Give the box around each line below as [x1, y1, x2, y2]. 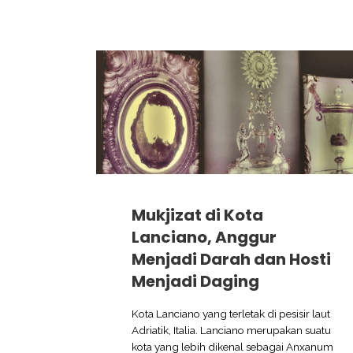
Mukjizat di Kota [132, 203, 263, 226]
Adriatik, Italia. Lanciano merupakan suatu [132, 323, 331, 336]
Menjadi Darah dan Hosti [132, 247, 331, 270]
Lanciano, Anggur [132, 225, 277, 248]
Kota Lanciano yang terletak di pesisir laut [132, 307, 330, 320]
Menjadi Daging [132, 269, 259, 292]
